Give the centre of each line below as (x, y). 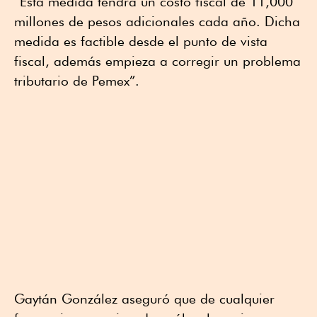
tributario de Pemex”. (77, 80)
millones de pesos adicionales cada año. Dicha (157, 21)
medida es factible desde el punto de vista (141, 41)
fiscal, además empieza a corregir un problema (157, 60)
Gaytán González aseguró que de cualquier (144, 298)
